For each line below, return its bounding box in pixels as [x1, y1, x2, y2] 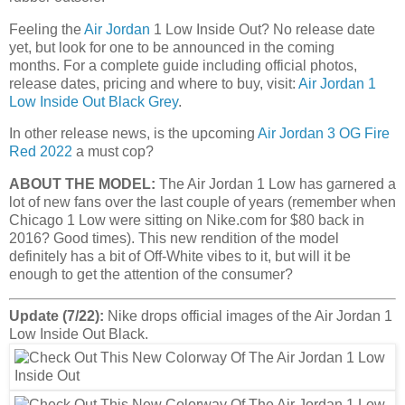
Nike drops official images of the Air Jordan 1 [104, 307, 392, 324]
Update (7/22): [9, 307, 104, 324]
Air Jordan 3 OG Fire [258, 126, 390, 142]
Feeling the [9, 21, 84, 37]
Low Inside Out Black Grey [9, 93, 178, 109]
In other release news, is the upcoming [9, 126, 258, 142]
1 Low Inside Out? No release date [150, 21, 375, 37]
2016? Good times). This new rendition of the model [9, 231, 339, 247]
